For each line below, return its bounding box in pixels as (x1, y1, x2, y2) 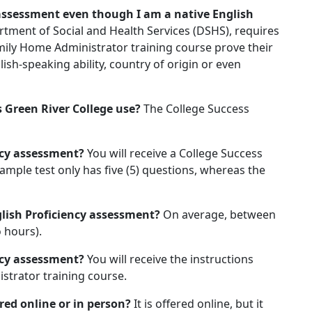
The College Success (143, 101, 249, 116)
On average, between (163, 207, 276, 222)
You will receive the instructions (87, 251, 253, 267)
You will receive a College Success (87, 146, 263, 161)
